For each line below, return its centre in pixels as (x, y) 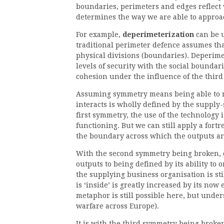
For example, (99, 34)
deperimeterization (158, 34)
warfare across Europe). (117, 206)
